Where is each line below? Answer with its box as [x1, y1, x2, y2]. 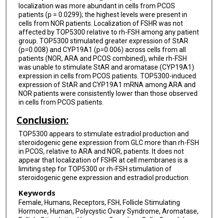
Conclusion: [16, 113, 69, 126]
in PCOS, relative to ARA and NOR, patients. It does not [18, 147, 184, 155]
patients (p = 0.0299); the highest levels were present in [18, 10, 187, 18]
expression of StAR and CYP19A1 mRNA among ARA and [18, 80, 196, 89]
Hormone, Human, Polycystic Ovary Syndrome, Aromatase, [18, 207, 199, 216]
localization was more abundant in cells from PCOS [18, 1, 175, 10]
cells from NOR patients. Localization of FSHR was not [18, 19, 183, 27]
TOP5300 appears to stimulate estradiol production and [18, 129, 189, 138]
